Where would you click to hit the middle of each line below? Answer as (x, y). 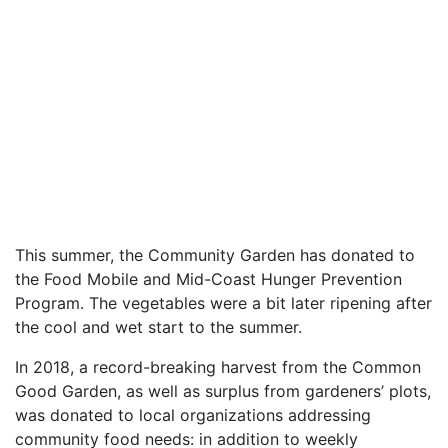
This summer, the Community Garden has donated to (215, 255)
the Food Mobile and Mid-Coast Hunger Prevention (208, 279)
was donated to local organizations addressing (193, 415)
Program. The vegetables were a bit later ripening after (223, 303)
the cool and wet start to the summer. (158, 327)
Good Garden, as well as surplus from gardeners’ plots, (223, 391)
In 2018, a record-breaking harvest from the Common (218, 367)
